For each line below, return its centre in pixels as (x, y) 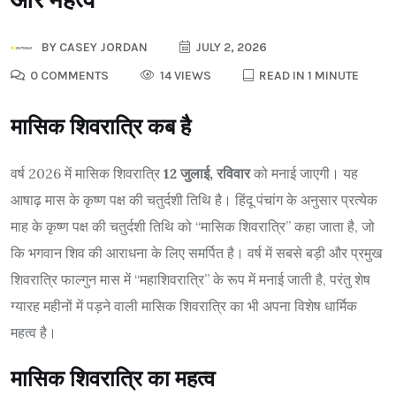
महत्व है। (34, 332)
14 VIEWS (184, 75)
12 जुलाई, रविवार (207, 173)
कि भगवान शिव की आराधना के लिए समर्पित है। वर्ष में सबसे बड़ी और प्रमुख (196, 252)
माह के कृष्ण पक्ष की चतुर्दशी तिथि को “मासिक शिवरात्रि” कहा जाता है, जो (193, 226)
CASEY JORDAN (102, 47)
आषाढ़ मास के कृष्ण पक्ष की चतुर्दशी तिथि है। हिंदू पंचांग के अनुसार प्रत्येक (194, 199)
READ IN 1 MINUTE (308, 75)
